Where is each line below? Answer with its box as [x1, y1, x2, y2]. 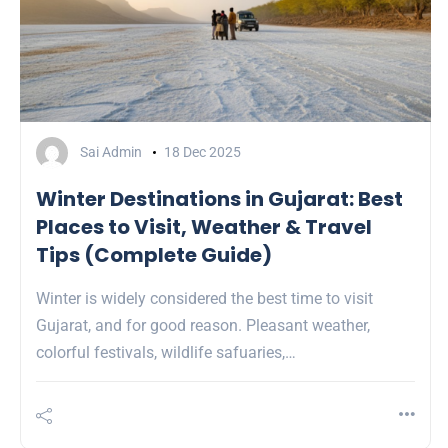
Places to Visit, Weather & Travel [36, 213, 372, 241]
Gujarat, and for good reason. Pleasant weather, [36, 316, 370, 335]
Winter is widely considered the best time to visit [36, 289, 373, 308]
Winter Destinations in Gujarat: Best [36, 185, 403, 213]
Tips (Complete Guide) [36, 241, 272, 269]
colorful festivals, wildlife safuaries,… [36, 343, 296, 362]
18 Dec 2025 [163, 143, 241, 160]
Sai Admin [80, 143, 142, 160]
